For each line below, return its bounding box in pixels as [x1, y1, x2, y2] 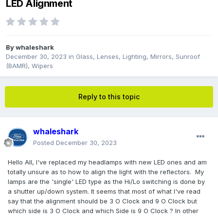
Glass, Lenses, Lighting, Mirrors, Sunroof [76, 53, 200, 61]
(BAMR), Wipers [6, 62, 53, 70]
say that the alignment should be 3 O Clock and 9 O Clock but [8, 197, 197, 205]
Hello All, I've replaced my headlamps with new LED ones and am [8, 158, 207, 166]
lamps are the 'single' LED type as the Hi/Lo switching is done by [8, 178, 205, 186]
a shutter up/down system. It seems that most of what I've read [8, 187, 200, 196]
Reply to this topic [78, 92, 140, 101]
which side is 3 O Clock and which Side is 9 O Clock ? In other [8, 207, 199, 215]
